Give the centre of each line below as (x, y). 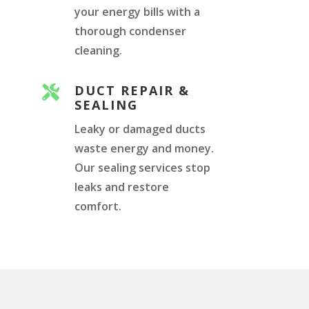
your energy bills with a (138, 12)
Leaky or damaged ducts (140, 129)
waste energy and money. (144, 148)
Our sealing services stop (143, 167)
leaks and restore (122, 187)
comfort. (98, 206)
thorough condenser (131, 31)
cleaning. (99, 51)
